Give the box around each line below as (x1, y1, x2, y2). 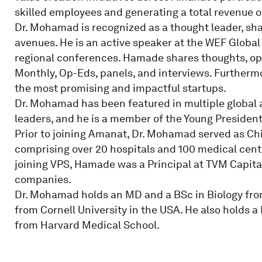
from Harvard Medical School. (14, 219, 160, 231)
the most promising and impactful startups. (14, 82, 226, 94)
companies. (14, 173, 71, 185)
